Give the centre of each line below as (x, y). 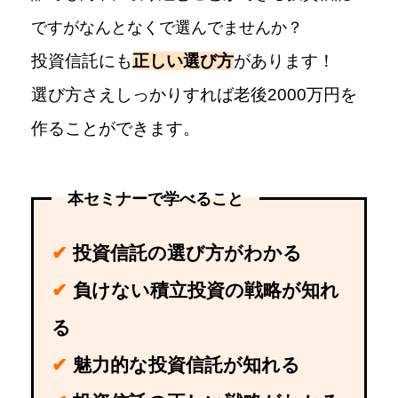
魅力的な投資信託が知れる (187, 365)
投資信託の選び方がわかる (188, 253)
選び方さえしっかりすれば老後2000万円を (195, 95)
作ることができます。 (116, 129)
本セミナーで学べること (156, 199)
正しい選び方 (183, 61)
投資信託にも (82, 61)
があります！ (285, 61)
